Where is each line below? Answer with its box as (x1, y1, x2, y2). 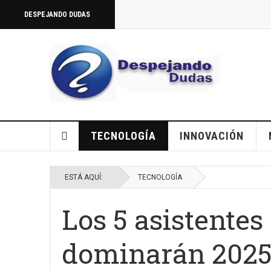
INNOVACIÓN (179, 129, 244, 142)
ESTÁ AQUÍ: (65, 173, 106, 181)
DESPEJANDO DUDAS (24, 10, 90, 19)
